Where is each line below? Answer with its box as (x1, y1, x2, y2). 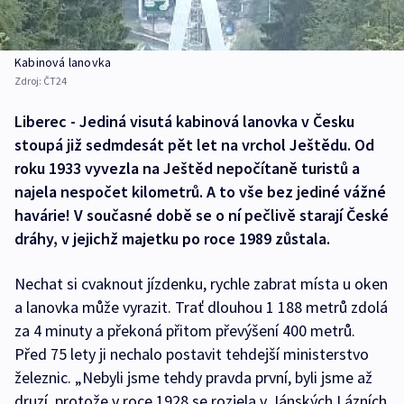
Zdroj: (14, 74, 43, 88)
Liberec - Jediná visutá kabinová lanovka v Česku (14, 111, 354, 133)
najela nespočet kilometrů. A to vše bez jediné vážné (14, 181, 386, 203)
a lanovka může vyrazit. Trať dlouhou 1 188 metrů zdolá (14, 297, 388, 318)
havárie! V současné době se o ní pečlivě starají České (14, 205, 389, 226)
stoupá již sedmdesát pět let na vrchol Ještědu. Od (14, 134, 374, 156)
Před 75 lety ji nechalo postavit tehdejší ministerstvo (14, 344, 369, 365)
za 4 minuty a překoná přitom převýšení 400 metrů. (14, 320, 355, 342)
